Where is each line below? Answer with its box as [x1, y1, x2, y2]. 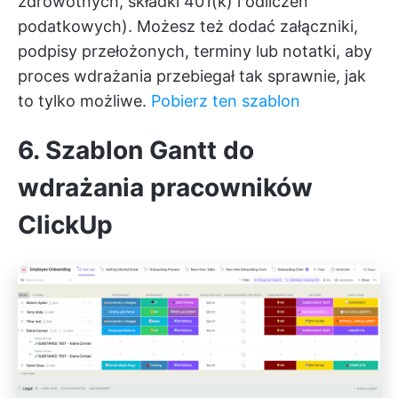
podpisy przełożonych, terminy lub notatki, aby [18, 42, 372, 61]
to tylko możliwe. [18, 92, 151, 111]
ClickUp [18, 210, 113, 241]
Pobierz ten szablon [151, 92, 300, 111]
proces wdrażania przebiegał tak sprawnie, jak [18, 67, 366, 86]
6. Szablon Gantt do [18, 135, 254, 166]
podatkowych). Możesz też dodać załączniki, [18, 17, 358, 36]
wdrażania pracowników [18, 172, 313, 203]
